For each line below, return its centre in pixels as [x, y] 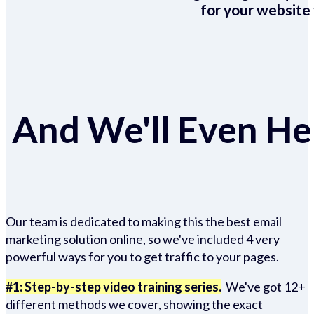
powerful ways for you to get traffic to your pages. [143, 257]
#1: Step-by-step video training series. [114, 287]
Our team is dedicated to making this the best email [144, 222]
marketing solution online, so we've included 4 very [143, 239]
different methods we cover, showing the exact [134, 305]
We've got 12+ [264, 287]
